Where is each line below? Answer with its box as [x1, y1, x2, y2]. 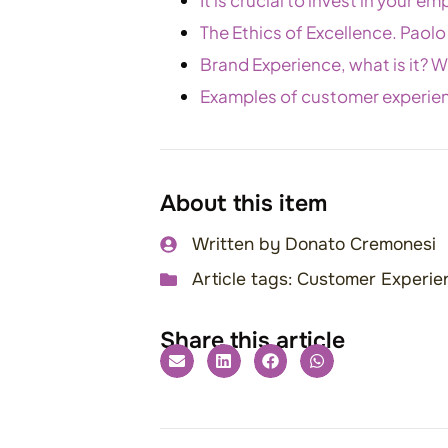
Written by [192, 232, 280, 255]
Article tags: [192, 267, 292, 290]
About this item [160, 188, 327, 218]
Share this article [160, 325, 345, 355]
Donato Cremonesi [280, 232, 436, 255]
